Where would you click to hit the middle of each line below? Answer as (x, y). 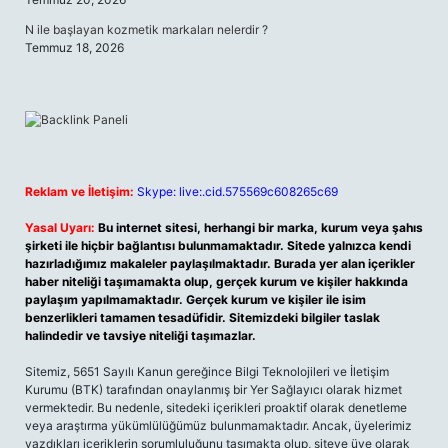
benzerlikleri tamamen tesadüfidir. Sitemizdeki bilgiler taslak (202, 317)
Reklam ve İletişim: (79, 191)
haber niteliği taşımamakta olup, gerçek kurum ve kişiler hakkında (216, 281)
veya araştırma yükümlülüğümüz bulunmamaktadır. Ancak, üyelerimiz (218, 425)
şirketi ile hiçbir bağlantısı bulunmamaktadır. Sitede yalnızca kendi (218, 245)
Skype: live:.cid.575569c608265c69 (237, 191)
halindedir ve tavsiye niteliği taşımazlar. (140, 335)
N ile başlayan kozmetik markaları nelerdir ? (146, 29)
